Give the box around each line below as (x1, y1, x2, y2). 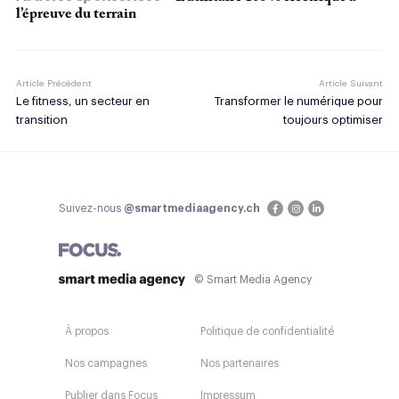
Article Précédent (16, 79, 92, 89)
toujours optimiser (283, 114, 383, 126)
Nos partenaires (200, 358, 279, 370)
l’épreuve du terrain (16, 7, 136, 22)
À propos (65, 326, 109, 338)
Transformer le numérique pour (215, 95, 383, 108)
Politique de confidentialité (200, 326, 334, 338)
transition (16, 114, 68, 126)
